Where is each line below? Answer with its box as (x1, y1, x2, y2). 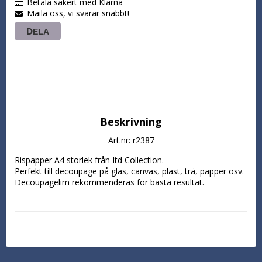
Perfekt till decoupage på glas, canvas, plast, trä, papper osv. (15, 165, 244, 177)
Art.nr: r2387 (108, 134, 154, 146)
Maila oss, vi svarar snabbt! (27, 7, 129, 19)
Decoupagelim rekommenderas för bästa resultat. (15, 176, 204, 188)
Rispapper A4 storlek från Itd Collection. (15, 154, 164, 166)
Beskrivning (100, 114, 162, 129)
